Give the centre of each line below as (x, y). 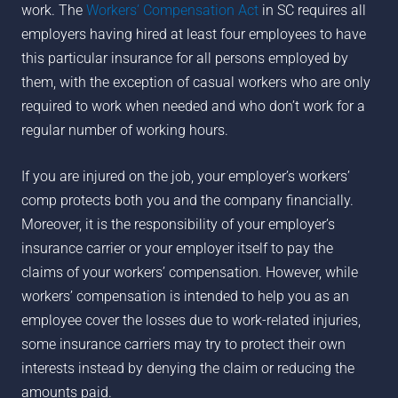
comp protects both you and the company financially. (187, 201)
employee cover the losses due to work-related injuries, (191, 321)
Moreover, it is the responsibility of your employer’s (178, 225)
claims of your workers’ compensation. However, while (189, 273)
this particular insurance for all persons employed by (184, 58)
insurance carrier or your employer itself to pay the (177, 249)
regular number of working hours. (124, 130)
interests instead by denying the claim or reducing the (187, 369)
